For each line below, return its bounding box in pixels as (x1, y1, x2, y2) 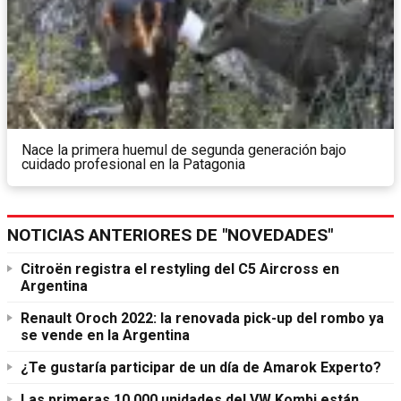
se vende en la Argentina (21, 326, 190, 344)
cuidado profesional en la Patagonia (21, 155, 245, 173)
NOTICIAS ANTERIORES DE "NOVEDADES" (7, 224, 333, 245)
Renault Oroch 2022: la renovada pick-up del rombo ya (21, 309, 384, 327)
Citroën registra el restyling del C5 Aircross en (21, 260, 339, 277)
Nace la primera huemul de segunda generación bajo (21, 141, 346, 158)
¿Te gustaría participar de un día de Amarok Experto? (21, 358, 381, 376)
